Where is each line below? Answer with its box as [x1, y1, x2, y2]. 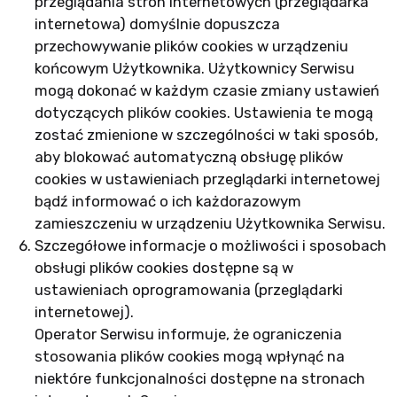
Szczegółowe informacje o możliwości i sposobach [34, 237, 386, 254]
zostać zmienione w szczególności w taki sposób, [34, 126, 378, 144]
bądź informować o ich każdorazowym [34, 192, 301, 210]
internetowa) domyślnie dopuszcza [34, 15, 280, 33]
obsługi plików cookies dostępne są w [34, 259, 293, 276]
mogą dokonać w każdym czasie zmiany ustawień [34, 82, 379, 99]
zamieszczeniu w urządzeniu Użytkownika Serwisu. [34, 214, 385, 232]
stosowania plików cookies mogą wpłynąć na [34, 347, 345, 365]
